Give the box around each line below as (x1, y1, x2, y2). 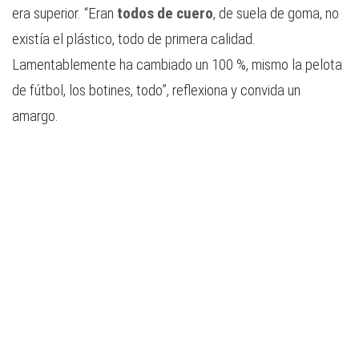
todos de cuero (117, 3, 213, 22)
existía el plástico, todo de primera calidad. (12, 29, 256, 48)
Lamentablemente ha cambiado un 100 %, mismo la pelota (12, 54, 342, 74)
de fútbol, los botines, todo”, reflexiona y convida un (12, 80, 301, 99)
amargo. (12, 106, 58, 125)
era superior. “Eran (12, 3, 117, 22)
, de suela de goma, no (213, 3, 339, 22)
